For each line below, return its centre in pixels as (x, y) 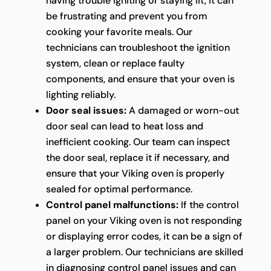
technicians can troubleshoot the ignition (138, 47)
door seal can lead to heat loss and (124, 126)
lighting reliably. (80, 94)
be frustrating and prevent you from (126, 16)
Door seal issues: (86, 110)
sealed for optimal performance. (119, 189)
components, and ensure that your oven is (140, 79)
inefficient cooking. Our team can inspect (138, 142)
